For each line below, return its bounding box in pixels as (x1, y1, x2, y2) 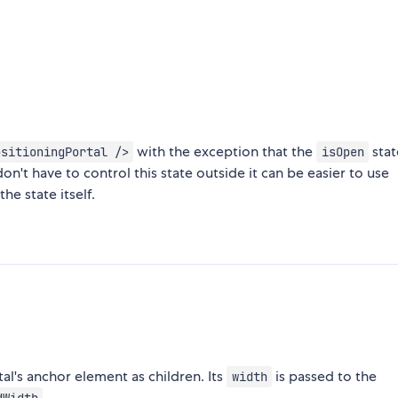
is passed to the (272, 367, 378, 386)
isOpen (321, 144, 364, 161)
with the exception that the (133, 142, 317, 162)
